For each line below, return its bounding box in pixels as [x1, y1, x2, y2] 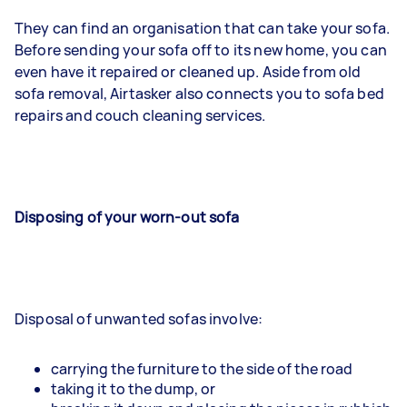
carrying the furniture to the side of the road [51, 359, 352, 379]
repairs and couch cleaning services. [15, 105, 266, 125]
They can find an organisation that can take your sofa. [15, 18, 391, 38]
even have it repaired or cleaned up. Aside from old [15, 62, 362, 82]
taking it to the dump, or [51, 379, 215, 399]
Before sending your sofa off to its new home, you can [15, 40, 387, 60]
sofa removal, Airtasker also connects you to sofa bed [15, 84, 384, 104]
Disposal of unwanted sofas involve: [15, 309, 263, 329]
